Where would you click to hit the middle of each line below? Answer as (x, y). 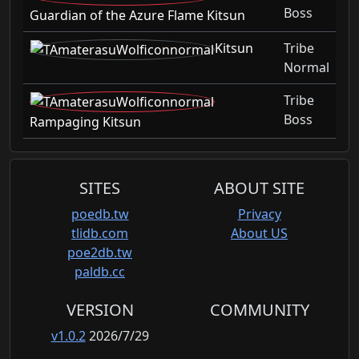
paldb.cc (100, 272)
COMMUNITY (259, 310)
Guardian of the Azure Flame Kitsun (137, 15)
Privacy (259, 214)
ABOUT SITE (259, 188)
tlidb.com (100, 234)
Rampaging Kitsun (85, 121)
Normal (307, 68)
